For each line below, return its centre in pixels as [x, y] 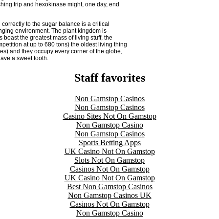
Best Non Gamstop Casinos [109, 186]
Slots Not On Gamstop [109, 160]
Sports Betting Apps [109, 142]
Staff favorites [109, 77]
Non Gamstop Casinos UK [109, 195]
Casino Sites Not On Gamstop [109, 116]
